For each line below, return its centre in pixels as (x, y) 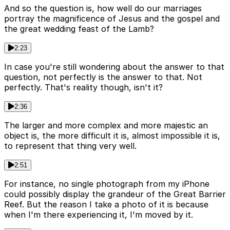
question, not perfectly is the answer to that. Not (103, 77)
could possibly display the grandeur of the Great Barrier (115, 194)
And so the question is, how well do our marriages (103, 8)
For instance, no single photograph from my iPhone (107, 184)
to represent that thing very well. (70, 146)
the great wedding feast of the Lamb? (79, 29)
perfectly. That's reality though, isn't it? (83, 88)
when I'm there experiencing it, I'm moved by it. (99, 215)
